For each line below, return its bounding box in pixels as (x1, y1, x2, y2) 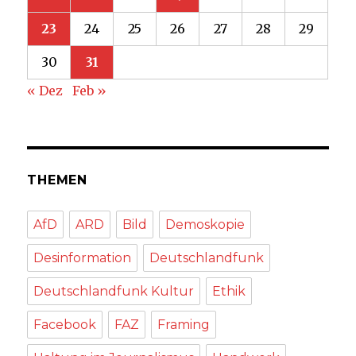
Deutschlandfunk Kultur (33, 283, 195, 299)
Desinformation (33, 250, 132, 265)
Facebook (33, 316, 97, 332)
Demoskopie (165, 216, 246, 232)
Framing (157, 316, 211, 332)
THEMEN (27, 172, 87, 188)
